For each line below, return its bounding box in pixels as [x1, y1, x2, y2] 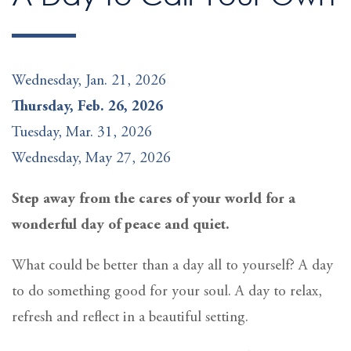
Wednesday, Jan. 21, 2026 [12, 73, 166, 89]
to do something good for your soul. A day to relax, [12, 284, 322, 299]
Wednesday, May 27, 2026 [12, 150, 171, 166]
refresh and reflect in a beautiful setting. [12, 309, 248, 325]
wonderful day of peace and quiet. [12, 217, 230, 233]
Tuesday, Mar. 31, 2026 [12, 125, 152, 140]
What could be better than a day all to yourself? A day [12, 258, 333, 273]
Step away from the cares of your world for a [12, 191, 295, 207]
